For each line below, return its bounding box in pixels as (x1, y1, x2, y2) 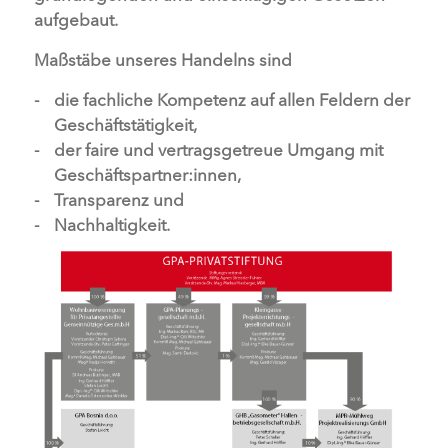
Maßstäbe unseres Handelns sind (33, 49, 292, 70)
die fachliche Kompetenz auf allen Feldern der (53, 89, 410, 110)
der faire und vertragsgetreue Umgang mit (53, 139, 383, 160)
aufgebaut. (33, 9, 118, 30)
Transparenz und (53, 189, 184, 210)
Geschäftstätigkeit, (53, 114, 197, 135)
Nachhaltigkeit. (53, 214, 170, 235)
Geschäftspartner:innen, (53, 164, 241, 185)
